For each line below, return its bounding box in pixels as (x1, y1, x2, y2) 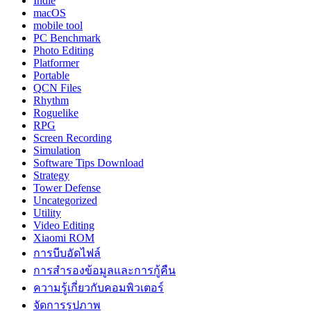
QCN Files (33, 81, 81, 94)
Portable (33, 69, 69, 81)
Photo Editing (33, 44, 94, 56)
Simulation (33, 144, 81, 156)
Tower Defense (33, 181, 101, 194)
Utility (33, 206, 61, 219)
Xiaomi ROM (33, 231, 94, 244)
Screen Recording (33, 131, 112, 144)
